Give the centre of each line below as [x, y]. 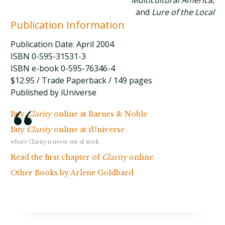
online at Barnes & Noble [100, 114]
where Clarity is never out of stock [55, 142]
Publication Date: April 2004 [63, 44]
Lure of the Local [183, 12]
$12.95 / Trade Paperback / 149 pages [82, 80]
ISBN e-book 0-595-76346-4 [63, 68]
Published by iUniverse [54, 92]
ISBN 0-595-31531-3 [48, 56]
